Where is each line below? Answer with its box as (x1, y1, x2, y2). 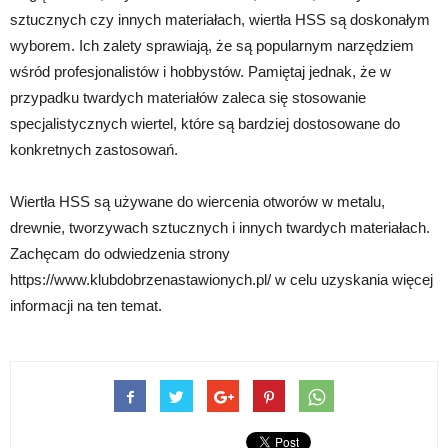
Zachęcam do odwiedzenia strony (10, 245, 230, 263)
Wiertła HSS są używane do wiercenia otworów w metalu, (10, 193, 385, 211)
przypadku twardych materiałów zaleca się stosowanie (10, 89, 366, 107)
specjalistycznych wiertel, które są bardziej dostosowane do (10, 115, 400, 133)
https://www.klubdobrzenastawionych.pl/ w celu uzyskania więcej (10, 271, 433, 289)
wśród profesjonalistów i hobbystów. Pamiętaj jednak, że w (10, 63, 391, 81)
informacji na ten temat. (10, 297, 162, 315)
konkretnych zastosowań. (10, 141, 178, 159)
